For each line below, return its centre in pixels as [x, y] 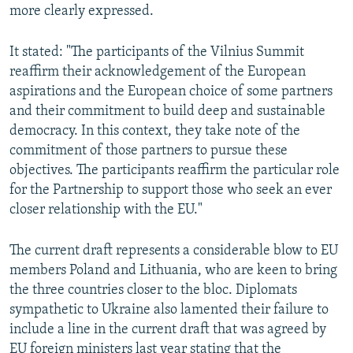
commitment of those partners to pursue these [149, 151]
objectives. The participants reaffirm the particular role [175, 171]
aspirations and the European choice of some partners [171, 92]
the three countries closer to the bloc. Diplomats [153, 291]
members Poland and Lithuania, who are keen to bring [173, 271]
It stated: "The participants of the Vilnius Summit [157, 53]
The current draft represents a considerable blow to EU [174, 251]
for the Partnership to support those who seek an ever [171, 191]
